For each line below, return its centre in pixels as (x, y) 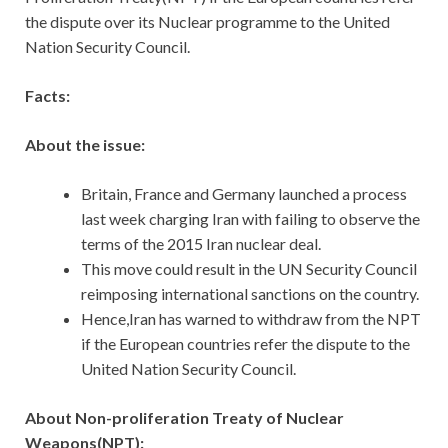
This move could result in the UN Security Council (249, 269)
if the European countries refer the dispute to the (245, 344)
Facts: (47, 96)
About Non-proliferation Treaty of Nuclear (184, 418)
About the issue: (85, 145)
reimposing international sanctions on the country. (250, 294)
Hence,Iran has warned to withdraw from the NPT (251, 319)
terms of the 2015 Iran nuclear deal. (201, 244)
